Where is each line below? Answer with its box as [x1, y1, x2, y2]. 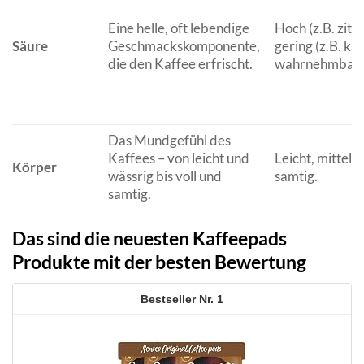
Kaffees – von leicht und [107, 149, 249, 167]
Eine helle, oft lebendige [107, 19, 249, 37]
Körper [12, 158, 57, 176]
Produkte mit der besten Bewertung [12, 249, 306, 273]
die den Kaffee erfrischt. [107, 55, 253, 73]
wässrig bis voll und [107, 167, 222, 185]
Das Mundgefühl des [107, 132, 231, 149]
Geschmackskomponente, [107, 37, 260, 55]
